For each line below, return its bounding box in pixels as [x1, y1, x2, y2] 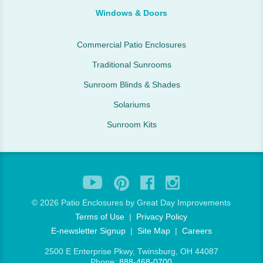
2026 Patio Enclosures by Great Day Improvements [40, 198, 231, 207]
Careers [181, 226, 212, 235]
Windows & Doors [96, 8, 167, 18]
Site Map [137, 226, 170, 235]
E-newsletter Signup [50, 226, 126, 235]
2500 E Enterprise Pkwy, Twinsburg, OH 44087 [44, 247, 218, 256]
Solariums [113, 100, 150, 109]
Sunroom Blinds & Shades [83, 80, 180, 89]
